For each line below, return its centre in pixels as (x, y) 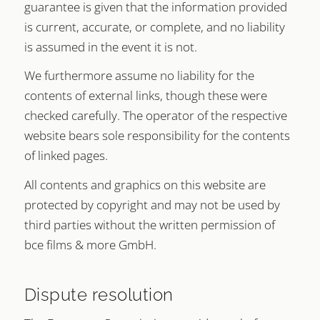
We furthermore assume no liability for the (139, 76)
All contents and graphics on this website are (145, 185)
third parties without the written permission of (150, 225)
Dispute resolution (99, 295)
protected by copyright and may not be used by (152, 205)
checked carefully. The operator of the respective (156, 116)
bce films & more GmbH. (90, 245)
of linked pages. (66, 156)
